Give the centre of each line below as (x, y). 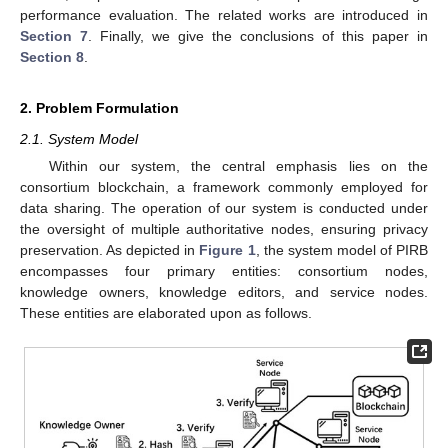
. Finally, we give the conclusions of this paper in (258, 36)
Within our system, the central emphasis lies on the (238, 166)
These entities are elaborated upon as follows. (166, 313)
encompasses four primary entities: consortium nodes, (224, 271)
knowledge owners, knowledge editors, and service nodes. (224, 292)
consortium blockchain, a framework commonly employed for (224, 187)
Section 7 (54, 36)
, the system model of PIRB (342, 250)
